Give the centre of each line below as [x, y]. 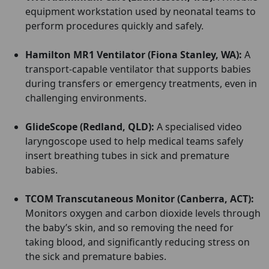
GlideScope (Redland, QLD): [90, 127]
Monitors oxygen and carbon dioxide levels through [143, 213]
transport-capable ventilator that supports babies [138, 69]
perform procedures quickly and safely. [114, 26]
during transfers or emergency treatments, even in [141, 83]
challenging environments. [86, 98]
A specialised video [198, 127]
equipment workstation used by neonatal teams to [141, 11]
